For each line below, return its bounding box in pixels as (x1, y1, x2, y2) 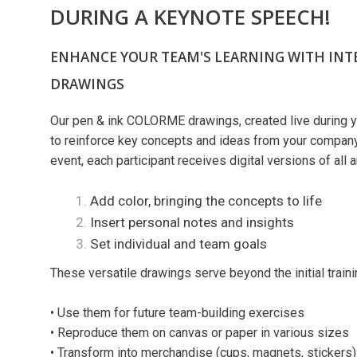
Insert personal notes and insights (90, 214, 294, 231)
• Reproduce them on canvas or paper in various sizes (50, 325, 349, 341)
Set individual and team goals (90, 236, 267, 253)
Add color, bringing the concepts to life (90, 193, 322, 210)
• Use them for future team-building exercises (50, 305, 304, 321)
